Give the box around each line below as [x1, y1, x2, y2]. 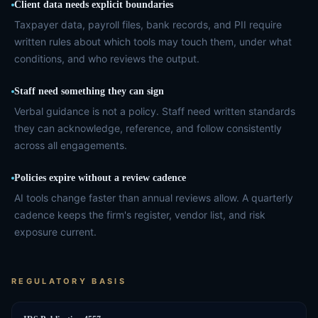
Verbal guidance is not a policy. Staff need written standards [14, 105, 295, 117]
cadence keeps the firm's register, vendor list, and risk [14, 209, 265, 221]
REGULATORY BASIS [11, 276, 126, 286]
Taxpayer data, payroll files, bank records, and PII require [14, 18, 282, 31]
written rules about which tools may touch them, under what [14, 35, 292, 48]
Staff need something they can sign [14, 86, 164, 97]
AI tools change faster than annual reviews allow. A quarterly [14, 192, 293, 204]
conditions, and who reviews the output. [14, 53, 199, 65]
